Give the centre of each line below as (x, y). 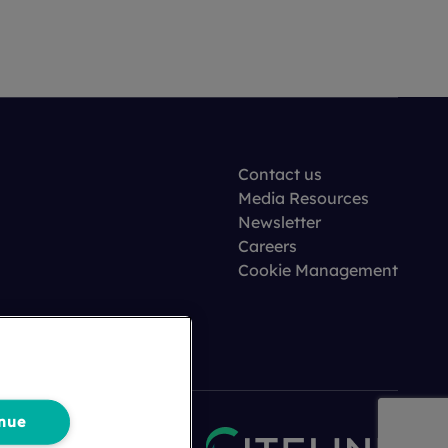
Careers (267, 246)
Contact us (280, 174)
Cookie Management (318, 270)
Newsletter (279, 222)
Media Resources (303, 198)
